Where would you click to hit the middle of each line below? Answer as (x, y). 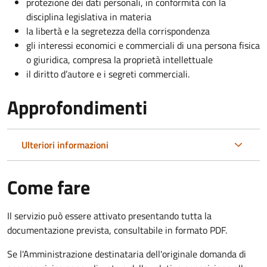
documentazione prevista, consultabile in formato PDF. (117, 230)
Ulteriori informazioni (65, 145)
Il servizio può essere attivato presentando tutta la (109, 215)
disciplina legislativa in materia (89, 16)
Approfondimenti (77, 107)
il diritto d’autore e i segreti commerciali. (108, 74)
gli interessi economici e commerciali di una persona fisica (143, 45)
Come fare (49, 187)
